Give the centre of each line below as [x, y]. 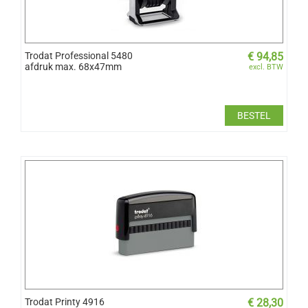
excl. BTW [266, 67]
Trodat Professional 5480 [79, 55]
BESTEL [254, 115]
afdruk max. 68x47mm [73, 66]
